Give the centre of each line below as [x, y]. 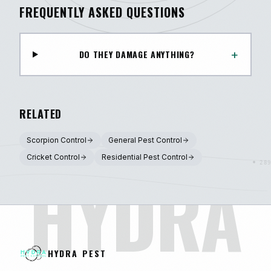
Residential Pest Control [145, 157]
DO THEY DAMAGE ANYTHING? [137, 54]
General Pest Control [145, 140]
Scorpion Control [57, 140]
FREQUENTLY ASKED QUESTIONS [102, 12]
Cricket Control [53, 157]
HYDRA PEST [77, 253]
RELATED [41, 114]
